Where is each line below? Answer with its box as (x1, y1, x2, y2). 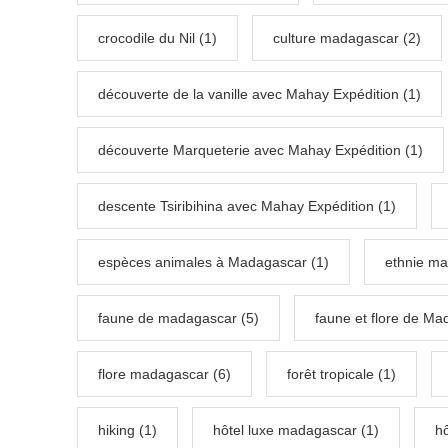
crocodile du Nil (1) (98, 30, 217, 47)
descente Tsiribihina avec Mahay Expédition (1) (98, 198, 396, 215)
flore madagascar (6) (98, 366, 231, 383)
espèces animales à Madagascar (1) (98, 254, 329, 271)
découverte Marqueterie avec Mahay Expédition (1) (98, 142, 423, 159)
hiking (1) (98, 422, 157, 439)
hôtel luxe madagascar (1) (213, 422, 379, 439)
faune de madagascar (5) (98, 310, 259, 327)
